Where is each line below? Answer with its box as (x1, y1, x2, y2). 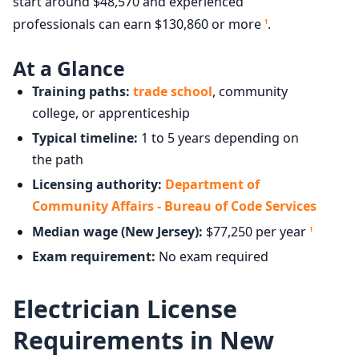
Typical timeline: (32, 128, 138, 147)
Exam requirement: (32, 247, 155, 265)
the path (32, 150, 83, 168)
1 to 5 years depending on (138, 128, 299, 147)
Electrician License (13, 292, 237, 325)
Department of (165, 175, 260, 193)
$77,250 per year (203, 222, 309, 240)
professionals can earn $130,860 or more (13, 15, 264, 34)
